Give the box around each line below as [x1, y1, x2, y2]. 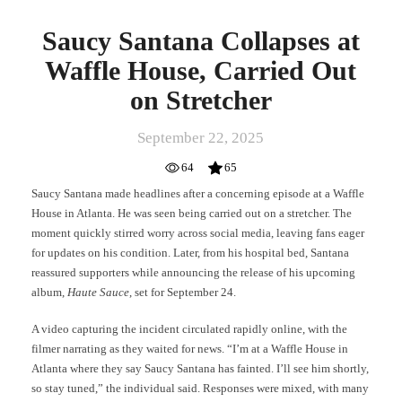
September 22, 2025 [137, 128, 265, 146]
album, [31, 284, 67, 299]
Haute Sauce [67, 284, 129, 299]
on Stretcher [130, 84, 272, 115]
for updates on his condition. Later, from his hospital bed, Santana [31, 245, 349, 259]
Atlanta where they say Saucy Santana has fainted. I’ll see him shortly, [31, 362, 369, 376]
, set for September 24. [129, 284, 236, 299]
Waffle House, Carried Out [45, 55, 357, 85]
